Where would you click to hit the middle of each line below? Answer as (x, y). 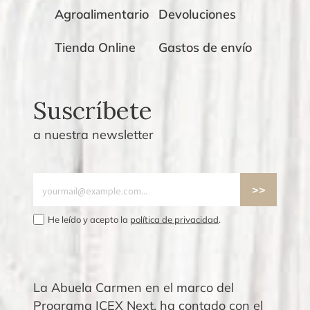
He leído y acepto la (88, 220)
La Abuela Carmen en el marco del (134, 287)
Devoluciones (197, 14)
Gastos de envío (205, 47)
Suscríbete (93, 110)
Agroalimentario (102, 14)
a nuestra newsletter (93, 134)
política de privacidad (174, 220)
